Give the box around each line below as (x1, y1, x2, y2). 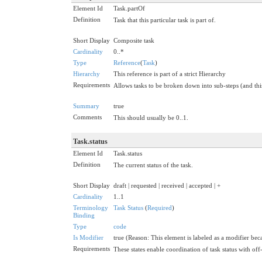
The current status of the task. (113, 161, 193, 168)
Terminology (73, 204, 108, 211)
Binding (73, 211, 95, 219)
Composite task (113, 36, 154, 44)
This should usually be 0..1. (113, 113, 188, 121)
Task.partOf (113, 4, 145, 12)
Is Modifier (73, 233, 104, 241)
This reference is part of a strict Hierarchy (113, 70, 226, 77)
